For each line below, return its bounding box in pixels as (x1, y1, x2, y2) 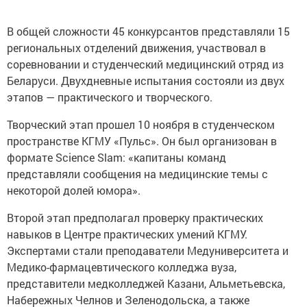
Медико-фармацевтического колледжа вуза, (7, 260, 236, 274)
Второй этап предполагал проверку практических (7, 210, 263, 225)
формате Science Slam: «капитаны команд (7, 150, 226, 164)
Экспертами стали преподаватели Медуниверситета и (7, 243, 288, 258)
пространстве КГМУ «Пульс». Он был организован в (7, 134, 277, 148)
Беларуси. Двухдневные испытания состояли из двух (7, 73, 284, 88)
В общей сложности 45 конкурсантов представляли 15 (7, 24, 290, 38)
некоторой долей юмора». (7, 183, 140, 197)
